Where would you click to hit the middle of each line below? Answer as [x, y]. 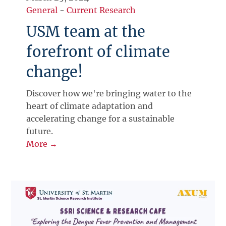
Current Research [101, 10]
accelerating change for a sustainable [101, 118]
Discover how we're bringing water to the [109, 93]
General [42, 10]
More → [42, 144]
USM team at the [86, 32]
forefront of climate [98, 52]
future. [40, 131]
